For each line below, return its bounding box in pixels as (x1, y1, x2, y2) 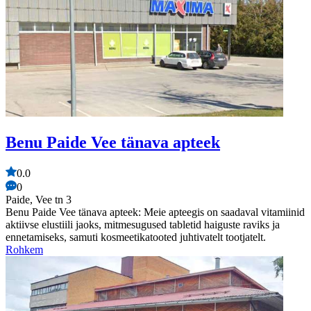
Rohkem (6, 243, 43, 255)
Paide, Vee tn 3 (6, 193, 72, 205)
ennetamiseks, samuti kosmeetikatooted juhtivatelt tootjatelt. (6, 230, 266, 243)
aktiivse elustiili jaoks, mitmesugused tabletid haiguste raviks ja (6, 218, 280, 230)
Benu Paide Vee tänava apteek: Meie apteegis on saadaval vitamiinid (6, 205, 305, 218)
